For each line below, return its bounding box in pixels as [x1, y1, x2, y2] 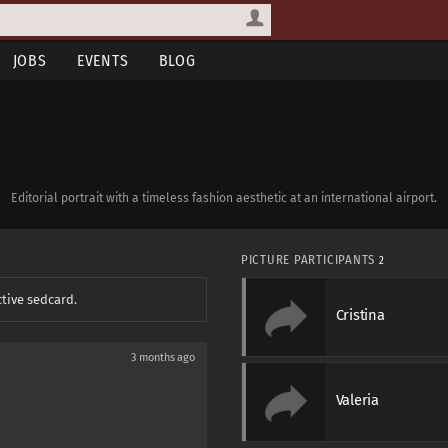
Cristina [335, 305, 385, 324]
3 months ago [131, 350, 195, 364]
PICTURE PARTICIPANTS [240, 252, 379, 267]
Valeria [335, 390, 379, 409]
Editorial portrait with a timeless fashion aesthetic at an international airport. [11, 191, 437, 205]
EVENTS [76, 51, 129, 70]
